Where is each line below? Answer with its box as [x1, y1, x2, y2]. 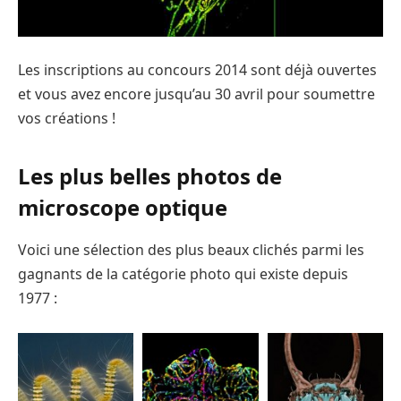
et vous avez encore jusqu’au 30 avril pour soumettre [18, 84, 375, 105]
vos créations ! [18, 108, 115, 129]
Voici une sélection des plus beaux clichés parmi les [18, 240, 364, 260]
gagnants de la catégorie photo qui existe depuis [18, 264, 348, 285]
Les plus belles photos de [18, 160, 282, 191]
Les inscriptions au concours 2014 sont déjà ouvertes [18, 60, 377, 81]
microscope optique [18, 192, 227, 222]
